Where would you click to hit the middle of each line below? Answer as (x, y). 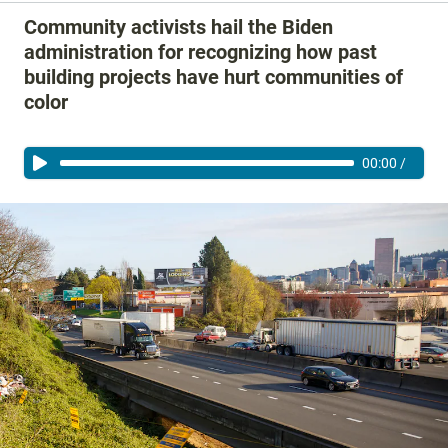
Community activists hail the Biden (178, 27)
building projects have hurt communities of (213, 77)
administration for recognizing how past (200, 52)
